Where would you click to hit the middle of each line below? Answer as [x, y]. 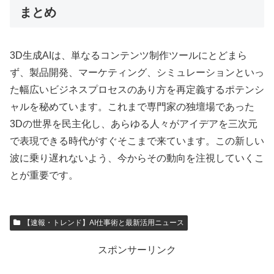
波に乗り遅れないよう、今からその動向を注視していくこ [137, 158]
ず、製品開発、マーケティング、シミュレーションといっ [137, 73]
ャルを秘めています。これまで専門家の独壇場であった [132, 107]
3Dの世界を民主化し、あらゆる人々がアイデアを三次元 [134, 124]
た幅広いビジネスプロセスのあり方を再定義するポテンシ [137, 90]
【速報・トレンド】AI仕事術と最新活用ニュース [103, 223]
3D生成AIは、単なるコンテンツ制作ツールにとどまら [128, 56]
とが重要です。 [44, 176]
